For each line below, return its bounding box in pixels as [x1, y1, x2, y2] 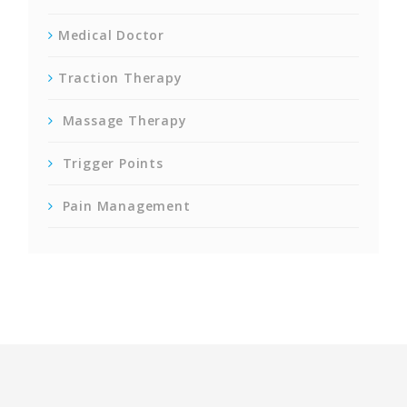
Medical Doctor [57, 25, 165, 44]
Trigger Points [57, 154, 164, 172]
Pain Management [57, 196, 191, 214]
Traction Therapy [57, 68, 183, 86]
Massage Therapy [57, 111, 187, 129]
